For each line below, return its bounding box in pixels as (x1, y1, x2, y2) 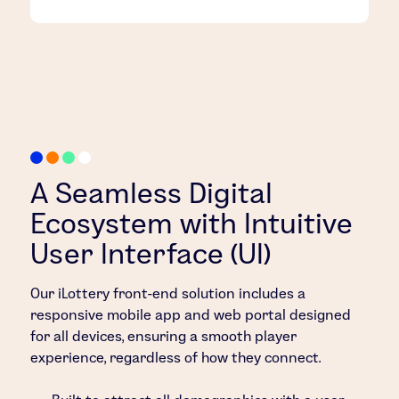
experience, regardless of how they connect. (30, 349, 322, 365)
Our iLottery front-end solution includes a (30, 285, 306, 301)
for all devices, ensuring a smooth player (30, 328, 297, 344)
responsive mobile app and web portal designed (30, 306, 352, 322)
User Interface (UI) (30, 237, 272, 269)
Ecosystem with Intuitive (30, 207, 354, 239)
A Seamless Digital (30, 176, 273, 208)
